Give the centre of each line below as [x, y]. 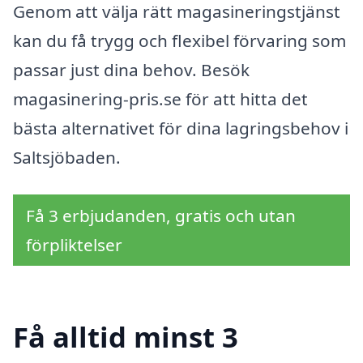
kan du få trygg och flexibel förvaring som [179, 41]
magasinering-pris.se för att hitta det [160, 99]
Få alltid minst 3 [126, 336]
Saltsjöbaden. [67, 158]
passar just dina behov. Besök [131, 70]
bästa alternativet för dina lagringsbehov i [181, 128]
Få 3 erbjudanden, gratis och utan [161, 216]
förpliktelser [74, 245]
